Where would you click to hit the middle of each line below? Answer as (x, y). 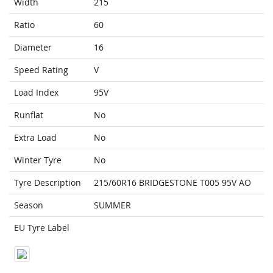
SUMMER (112, 205)
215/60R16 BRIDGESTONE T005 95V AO (172, 183)
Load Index (36, 93)
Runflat (29, 115)
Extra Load (35, 138)
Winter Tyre (38, 160)
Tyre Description (48, 183)
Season (29, 205)
